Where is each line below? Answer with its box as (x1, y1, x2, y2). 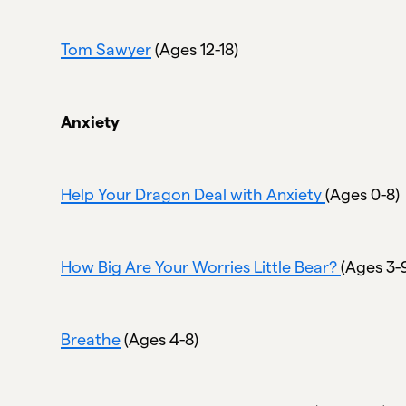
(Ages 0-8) (325, 185, 404, 203)
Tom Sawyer (61, 40, 152, 58)
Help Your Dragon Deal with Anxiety (61, 185, 326, 203)
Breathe (61, 330, 121, 348)
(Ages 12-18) (151, 40, 239, 58)
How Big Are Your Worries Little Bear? (61, 257, 342, 275)
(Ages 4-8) (121, 330, 203, 348)
